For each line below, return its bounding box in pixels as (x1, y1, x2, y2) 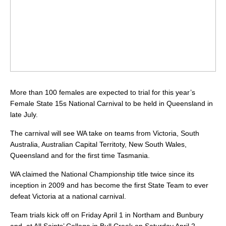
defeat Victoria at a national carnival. (10, 192, 126, 201)
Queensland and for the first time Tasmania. (10, 151, 150, 160)
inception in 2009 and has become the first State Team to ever (10, 181, 208, 190)
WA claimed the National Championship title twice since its (10, 170, 194, 179)
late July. (10, 110, 38, 119)
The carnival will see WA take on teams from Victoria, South (10, 129, 199, 138)
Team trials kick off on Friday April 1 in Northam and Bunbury (10, 211, 203, 219)
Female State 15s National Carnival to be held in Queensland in (10, 99, 213, 108)
